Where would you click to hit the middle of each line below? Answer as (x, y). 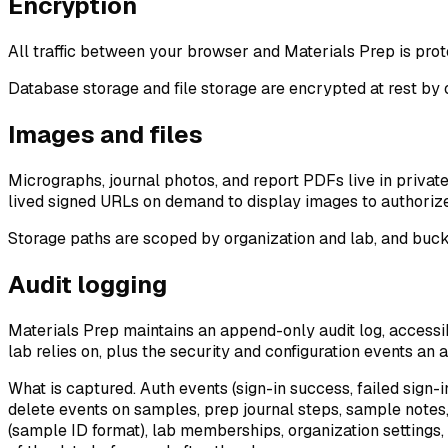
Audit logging (87, 284)
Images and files (105, 134)
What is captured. (72, 388)
